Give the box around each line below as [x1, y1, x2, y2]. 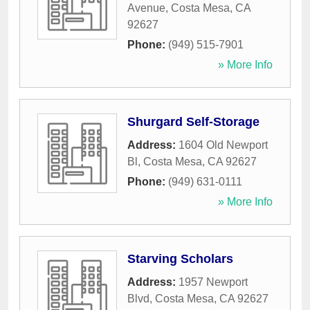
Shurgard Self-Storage [127, 115, 259, 129]
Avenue [127, 2, 165, 15]
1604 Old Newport [179, 139, 268, 152]
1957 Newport [179, 276, 248, 289]
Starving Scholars [127, 252, 233, 266]
